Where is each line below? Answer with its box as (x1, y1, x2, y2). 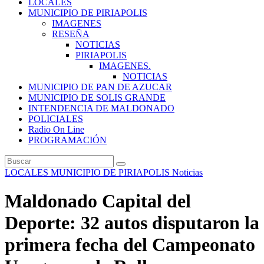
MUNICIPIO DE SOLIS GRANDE (28, 93, 166, 103)
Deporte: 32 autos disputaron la (5, 212, 259, 234)
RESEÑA (52, 29, 90, 39)
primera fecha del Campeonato (5, 234, 255, 256)
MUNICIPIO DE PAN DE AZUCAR (28, 82, 172, 92)
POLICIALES (28, 114, 83, 124)
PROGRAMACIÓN (28, 135, 107, 145)
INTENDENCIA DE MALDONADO (28, 103, 174, 113)
